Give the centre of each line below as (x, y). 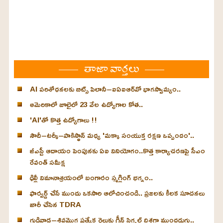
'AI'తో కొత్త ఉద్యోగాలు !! (63, 120)
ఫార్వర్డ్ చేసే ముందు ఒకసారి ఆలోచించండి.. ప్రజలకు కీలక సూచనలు (117, 193)
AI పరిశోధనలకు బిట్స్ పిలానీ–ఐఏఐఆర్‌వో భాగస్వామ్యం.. (105, 89)
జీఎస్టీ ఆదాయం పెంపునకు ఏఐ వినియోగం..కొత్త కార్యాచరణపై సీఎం (117, 151)
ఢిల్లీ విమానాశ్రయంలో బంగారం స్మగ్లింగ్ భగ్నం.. (91, 178)
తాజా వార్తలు (111, 69)
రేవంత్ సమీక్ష (47, 162)
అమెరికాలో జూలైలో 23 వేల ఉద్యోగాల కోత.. (86, 105)
